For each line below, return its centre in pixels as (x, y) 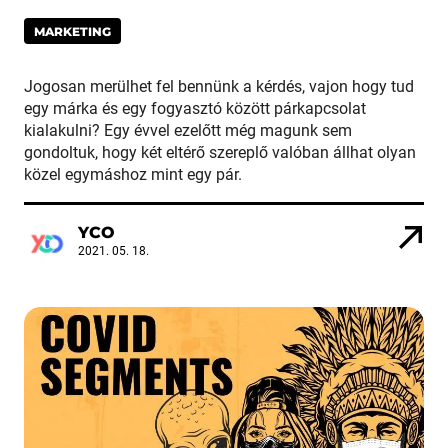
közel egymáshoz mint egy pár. (133, 175)
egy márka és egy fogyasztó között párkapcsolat (195, 109)
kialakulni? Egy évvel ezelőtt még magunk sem (188, 131)
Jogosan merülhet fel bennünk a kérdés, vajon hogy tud (219, 87)
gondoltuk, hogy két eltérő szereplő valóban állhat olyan (220, 153)
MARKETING (72, 31)
